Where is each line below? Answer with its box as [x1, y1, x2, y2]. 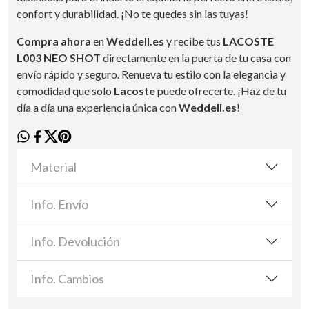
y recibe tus [164, 34, 223, 48]
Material [30, 159, 77, 175]
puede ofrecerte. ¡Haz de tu [155, 83, 286, 97]
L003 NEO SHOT [17, 50, 101, 64]
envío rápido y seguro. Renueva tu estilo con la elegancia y [17, 67, 286, 81]
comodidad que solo [17, 83, 114, 97]
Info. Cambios [30, 270, 104, 286]
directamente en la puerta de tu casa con [101, 50, 291, 64]
